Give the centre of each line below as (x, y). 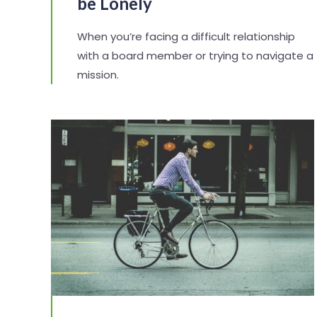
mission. (98, 74)
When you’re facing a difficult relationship (186, 36)
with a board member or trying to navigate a (195, 55)
